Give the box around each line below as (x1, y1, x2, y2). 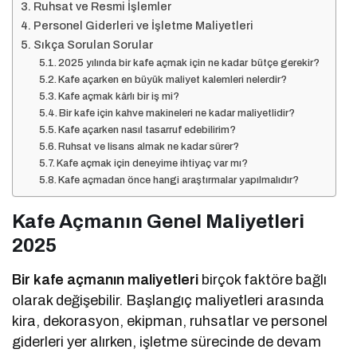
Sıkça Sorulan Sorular (33, 38, 153, 52)
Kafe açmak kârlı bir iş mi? (58, 91, 180, 103)
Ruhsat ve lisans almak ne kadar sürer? (58, 141, 240, 153)
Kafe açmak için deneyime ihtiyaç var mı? (57, 158, 249, 170)
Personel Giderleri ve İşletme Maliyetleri (33, 19, 253, 33)
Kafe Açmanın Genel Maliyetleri (12, 211, 304, 233)
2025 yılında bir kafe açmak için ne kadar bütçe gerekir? (58, 57, 320, 69)
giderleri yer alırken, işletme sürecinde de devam (12, 334, 322, 351)
